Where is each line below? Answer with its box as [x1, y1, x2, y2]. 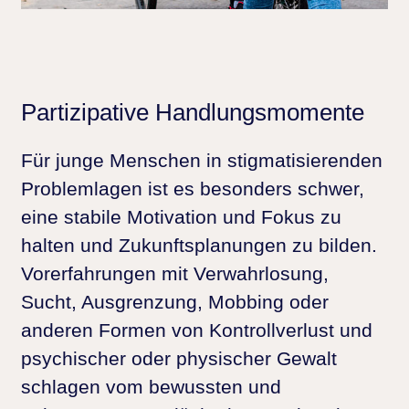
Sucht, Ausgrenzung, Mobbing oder [21, 290, 329, 312]
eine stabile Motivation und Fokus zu [21, 205, 341, 227]
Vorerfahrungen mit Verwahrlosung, [21, 262, 329, 284]
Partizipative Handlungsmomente [21, 100, 364, 126]
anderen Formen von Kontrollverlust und [21, 319, 372, 341]
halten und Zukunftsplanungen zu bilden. [21, 234, 377, 256]
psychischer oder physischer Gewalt [21, 347, 337, 369]
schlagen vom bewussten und [21, 375, 281, 397]
